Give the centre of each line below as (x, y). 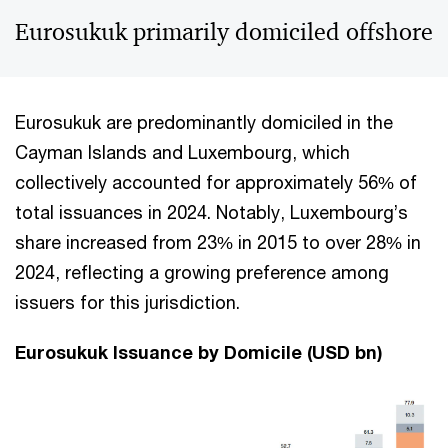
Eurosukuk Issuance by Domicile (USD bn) (199, 352)
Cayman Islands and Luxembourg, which (182, 152)
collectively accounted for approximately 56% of (216, 182)
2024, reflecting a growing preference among (202, 272)
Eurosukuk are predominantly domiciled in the (204, 122)
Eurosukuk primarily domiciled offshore (224, 32)
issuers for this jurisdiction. (127, 302)
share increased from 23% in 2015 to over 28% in (218, 242)
